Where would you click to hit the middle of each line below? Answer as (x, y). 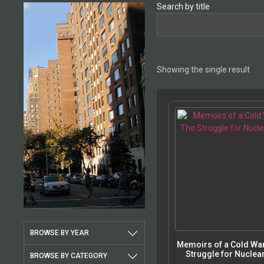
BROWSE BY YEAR (60, 233)
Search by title (183, 7)
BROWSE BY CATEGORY (69, 256)
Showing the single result (203, 70)
